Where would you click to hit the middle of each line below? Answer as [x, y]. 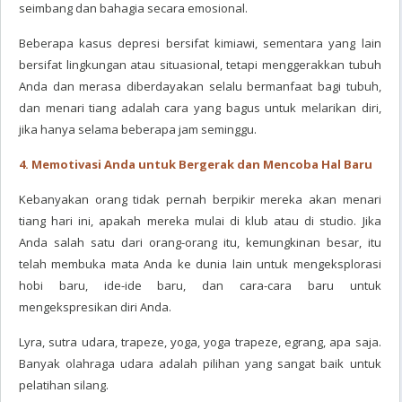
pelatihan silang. [64, 385]
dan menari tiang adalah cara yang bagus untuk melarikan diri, [200, 108]
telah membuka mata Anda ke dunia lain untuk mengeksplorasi [200, 264]
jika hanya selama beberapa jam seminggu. [138, 129]
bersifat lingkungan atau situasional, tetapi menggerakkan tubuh [200, 65]
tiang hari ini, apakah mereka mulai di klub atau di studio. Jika [200, 221]
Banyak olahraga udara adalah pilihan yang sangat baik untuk [200, 363]
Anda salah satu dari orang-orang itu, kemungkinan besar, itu [200, 242]
